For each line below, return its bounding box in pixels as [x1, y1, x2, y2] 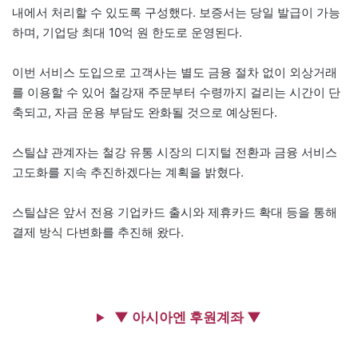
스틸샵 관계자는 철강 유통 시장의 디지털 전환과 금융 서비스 [12, 145, 337, 161]
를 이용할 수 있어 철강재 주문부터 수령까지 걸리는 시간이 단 [12, 85, 340, 101]
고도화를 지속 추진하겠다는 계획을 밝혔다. [12, 165, 244, 181]
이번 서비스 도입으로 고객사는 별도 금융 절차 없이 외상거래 [12, 65, 337, 81]
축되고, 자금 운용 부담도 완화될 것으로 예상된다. [12, 105, 277, 121]
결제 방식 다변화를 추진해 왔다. [12, 225, 184, 241]
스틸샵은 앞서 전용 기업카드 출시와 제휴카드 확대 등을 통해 [12, 205, 337, 221]
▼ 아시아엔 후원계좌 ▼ [111, 309, 261, 326]
